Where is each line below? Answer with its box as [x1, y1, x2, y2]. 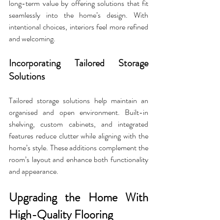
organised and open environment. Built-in [9, 107, 148, 118]
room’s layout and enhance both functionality [9, 154, 148, 165]
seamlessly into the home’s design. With [9, 9, 148, 21]
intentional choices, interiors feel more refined [9, 21, 148, 33]
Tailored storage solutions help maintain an [9, 95, 148, 107]
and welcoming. [9, 33, 55, 45]
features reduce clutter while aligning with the [9, 130, 148, 142]
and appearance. [9, 165, 58, 177]
